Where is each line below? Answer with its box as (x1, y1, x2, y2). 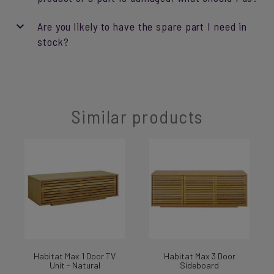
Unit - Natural (49, 260, 100, 270)
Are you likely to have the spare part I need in (37, 20, 248, 33)
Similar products (71, 105, 203, 127)
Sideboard (180, 260, 219, 270)
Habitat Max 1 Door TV (34, 251, 116, 261)
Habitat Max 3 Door (163, 251, 235, 261)
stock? (37, 35, 69, 48)
